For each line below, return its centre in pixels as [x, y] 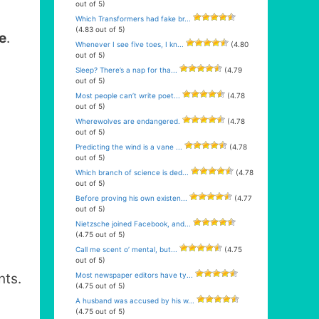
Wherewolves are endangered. [128, 121]
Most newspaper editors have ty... [134, 275]
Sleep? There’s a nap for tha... [126, 70]
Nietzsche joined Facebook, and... [133, 224]
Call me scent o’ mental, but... [126, 249]
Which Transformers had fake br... [133, 19]
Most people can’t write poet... [128, 95]
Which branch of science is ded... [132, 172]
